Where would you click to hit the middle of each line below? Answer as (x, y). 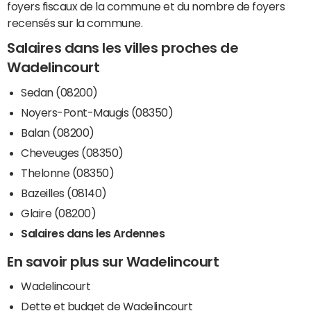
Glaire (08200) (59, 213)
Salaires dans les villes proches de (123, 48)
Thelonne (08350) (68, 173)
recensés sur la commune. (75, 23)
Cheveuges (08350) (72, 152)
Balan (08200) (58, 132)
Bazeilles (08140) (64, 193)
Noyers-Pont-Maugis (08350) (97, 112)
